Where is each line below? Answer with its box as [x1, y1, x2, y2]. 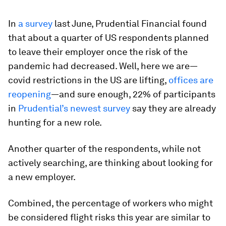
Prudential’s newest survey [18, 103, 130, 114]
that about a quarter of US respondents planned [8, 32, 209, 43]
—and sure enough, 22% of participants [51, 89, 215, 99]
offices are [168, 75, 213, 85]
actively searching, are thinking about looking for [8, 157, 213, 168]
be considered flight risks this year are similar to [8, 212, 210, 222]
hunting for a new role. [8, 117, 102, 128]
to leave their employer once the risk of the [8, 46, 188, 57]
